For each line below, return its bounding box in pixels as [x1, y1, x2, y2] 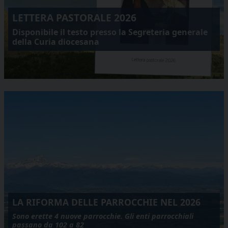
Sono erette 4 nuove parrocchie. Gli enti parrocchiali [12, 211, 193, 221]
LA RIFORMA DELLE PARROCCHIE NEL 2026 [12, 195, 201, 208]
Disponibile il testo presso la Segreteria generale [12, 26, 208, 38]
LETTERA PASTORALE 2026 [12, 10, 136, 24]
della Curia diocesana [12, 36, 99, 47]
